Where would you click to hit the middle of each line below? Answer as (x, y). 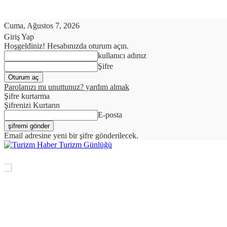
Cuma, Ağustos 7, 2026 (42, 26)
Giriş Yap (19, 37)
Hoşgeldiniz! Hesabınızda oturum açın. (66, 46)
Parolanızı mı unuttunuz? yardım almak (67, 87)
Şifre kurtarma (27, 96)
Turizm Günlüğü (85, 145)
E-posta (110, 115)
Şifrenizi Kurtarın (32, 105)
